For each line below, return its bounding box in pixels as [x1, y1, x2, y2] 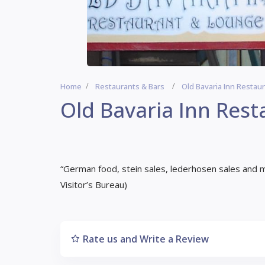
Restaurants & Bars [95, 81, 164, 92]
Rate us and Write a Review [83, 232, 209, 245]
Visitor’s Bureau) [60, 179, 127, 190]
